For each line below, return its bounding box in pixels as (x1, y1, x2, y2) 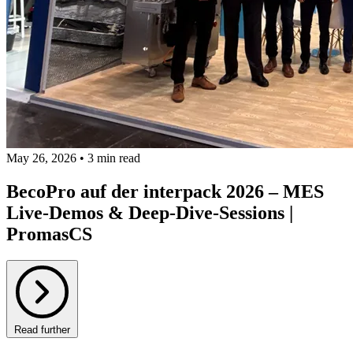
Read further (14, 324, 70, 336)
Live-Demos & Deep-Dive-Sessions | (6, 202, 293, 223)
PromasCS (6, 223, 92, 244)
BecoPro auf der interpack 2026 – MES (6, 180, 324, 202)
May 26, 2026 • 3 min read (6, 150, 140, 165)
